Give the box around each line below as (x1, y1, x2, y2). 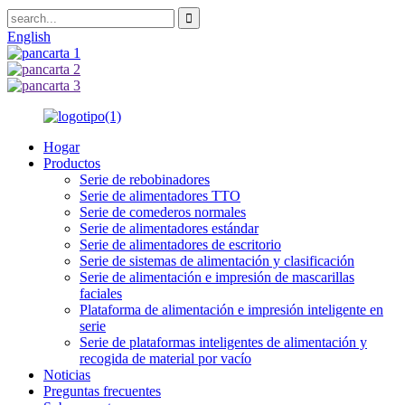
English (7, 29, 51, 44)
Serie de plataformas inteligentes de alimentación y (80, 334, 367, 350)
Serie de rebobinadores (80, 172, 210, 187)
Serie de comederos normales (80, 204, 246, 220)
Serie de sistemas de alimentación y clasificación (80, 253, 354, 268)
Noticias (43, 367, 90, 382)
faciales (80, 286, 122, 301)
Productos (43, 155, 100, 171)
